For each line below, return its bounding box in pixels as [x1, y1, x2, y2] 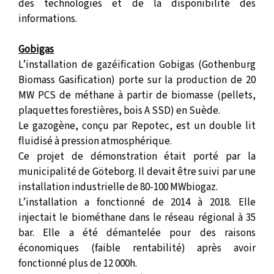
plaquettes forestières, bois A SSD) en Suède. [18, 103, 220, 118]
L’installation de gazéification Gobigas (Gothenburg [18, 57, 256, 72]
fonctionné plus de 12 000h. [18, 256, 137, 271]
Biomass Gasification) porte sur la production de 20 [18, 72, 256, 87]
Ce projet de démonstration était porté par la [18, 149, 256, 164]
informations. [18, 11, 77, 26]
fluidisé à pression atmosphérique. [18, 133, 172, 149]
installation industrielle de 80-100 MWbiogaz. [18, 179, 220, 194]
